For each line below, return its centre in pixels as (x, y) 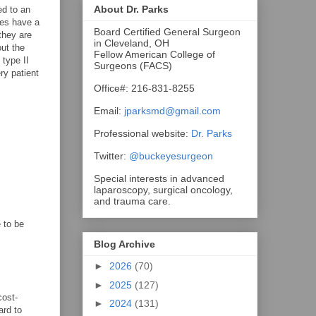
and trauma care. (132, 201)
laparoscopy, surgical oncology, (163, 189)
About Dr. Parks (131, 9)
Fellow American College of (154, 54)
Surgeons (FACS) (133, 65)
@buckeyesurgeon (170, 156)
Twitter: (110, 156)
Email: (109, 110)
